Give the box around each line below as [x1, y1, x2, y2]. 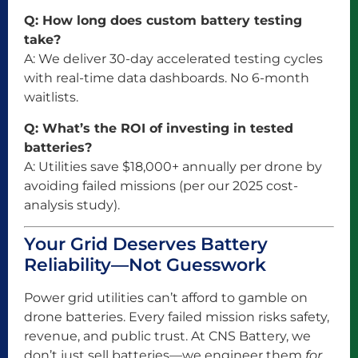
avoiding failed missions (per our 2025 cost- [24, 177, 298, 193]
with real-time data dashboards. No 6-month [24, 70, 309, 86]
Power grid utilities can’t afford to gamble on [24, 289, 308, 305]
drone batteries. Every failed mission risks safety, [24, 308, 329, 324]
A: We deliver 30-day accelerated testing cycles [24, 51, 323, 67]
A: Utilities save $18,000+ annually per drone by [24, 158, 322, 174]
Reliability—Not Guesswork [24, 253, 266, 276]
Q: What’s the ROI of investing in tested [24, 120, 293, 136]
